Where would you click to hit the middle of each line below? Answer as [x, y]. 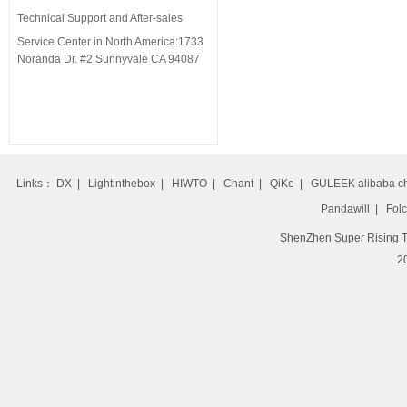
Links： [36, 184]
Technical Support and [73, 18]
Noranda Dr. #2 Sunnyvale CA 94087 [109, 59]
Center [74, 42]
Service [36, 42]
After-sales [156, 18]
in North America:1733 [149, 42]
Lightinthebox [121, 184]
